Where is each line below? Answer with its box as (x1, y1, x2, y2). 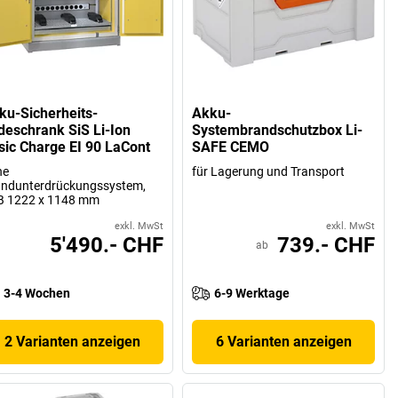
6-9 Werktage (214, 285, 291, 300)
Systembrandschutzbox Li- (192, 121, 363, 139)
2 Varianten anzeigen (4, 332, 141, 350)
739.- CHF (277, 232, 375, 258)
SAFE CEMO (192, 138, 270, 155)
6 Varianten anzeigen (215, 332, 352, 350)
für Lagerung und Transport (192, 163, 346, 179)
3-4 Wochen (3, 285, 70, 300)
